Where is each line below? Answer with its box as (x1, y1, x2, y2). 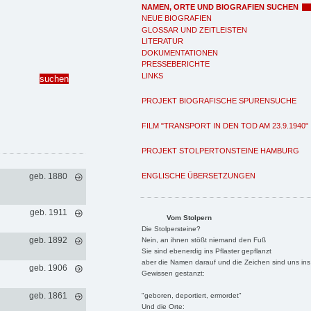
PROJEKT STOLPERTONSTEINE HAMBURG (142, 146, 299, 155)
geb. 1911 (29, 207, 67, 217)
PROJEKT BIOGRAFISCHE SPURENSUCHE (142, 96, 296, 105)
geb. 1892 (28, 235, 67, 245)
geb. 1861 (28, 290, 67, 301)
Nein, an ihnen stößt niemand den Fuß (141, 235, 266, 244)
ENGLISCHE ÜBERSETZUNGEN (142, 171, 255, 180)
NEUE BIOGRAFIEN (142, 14, 212, 22)
